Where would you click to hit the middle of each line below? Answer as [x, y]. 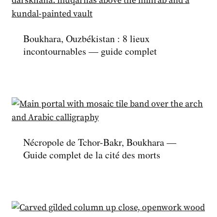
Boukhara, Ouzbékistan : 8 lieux [86, 39]
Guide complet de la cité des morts [92, 155]
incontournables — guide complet [90, 51]
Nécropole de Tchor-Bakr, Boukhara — [100, 142]
